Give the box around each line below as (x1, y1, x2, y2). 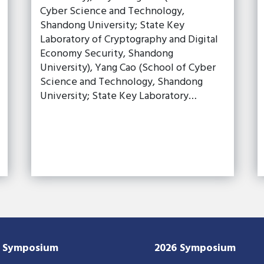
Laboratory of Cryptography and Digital (40, 31, 219, 48)
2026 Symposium (154, 239, 236, 257)
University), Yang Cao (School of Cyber (40, 59, 216, 77)
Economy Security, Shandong (40, 45, 174, 62)
